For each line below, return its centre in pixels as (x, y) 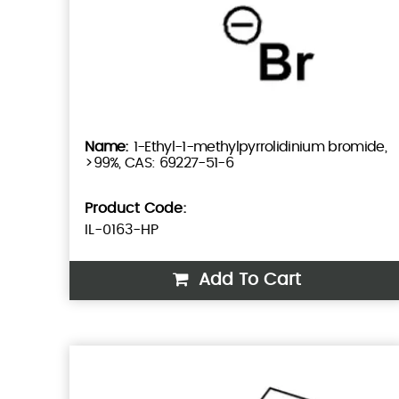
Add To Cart (248, 281)
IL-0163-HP (122, 230)
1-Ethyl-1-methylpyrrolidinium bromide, (260, 147)
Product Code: (136, 209)
